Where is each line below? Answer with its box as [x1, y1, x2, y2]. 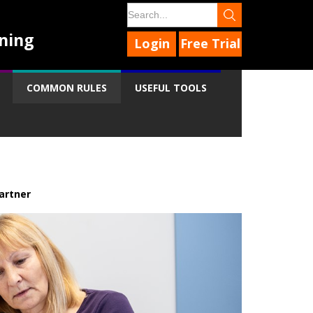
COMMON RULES [27, 81, 107, 94]
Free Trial [180, 35, 240, 52]
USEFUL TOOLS [135, 81, 207, 94]
